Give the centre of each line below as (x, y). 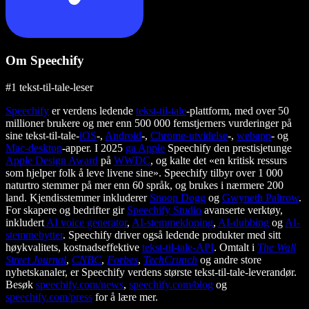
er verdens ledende (92, 111)
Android (123, 136)
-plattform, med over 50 (238, 111)
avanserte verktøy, (242, 210)
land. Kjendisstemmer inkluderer (78, 198)
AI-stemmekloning (172, 223)
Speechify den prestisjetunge (228, 148)
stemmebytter (34, 235)
